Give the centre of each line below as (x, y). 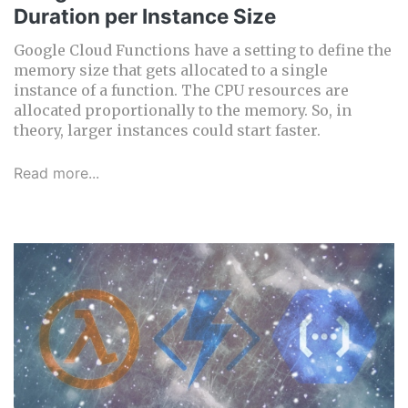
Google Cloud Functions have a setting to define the (203, 51)
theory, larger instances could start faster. (167, 131)
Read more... (56, 173)
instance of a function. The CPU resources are (181, 91)
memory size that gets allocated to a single (171, 71)
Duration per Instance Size (145, 16)
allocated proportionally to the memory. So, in (183, 111)
